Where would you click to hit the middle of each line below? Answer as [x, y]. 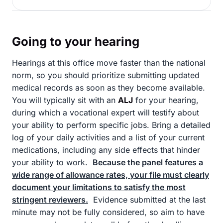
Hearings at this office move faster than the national [109, 63]
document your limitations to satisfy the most [99, 187]
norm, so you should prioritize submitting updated [106, 75]
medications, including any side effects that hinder [106, 150]
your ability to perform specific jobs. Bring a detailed [111, 125]
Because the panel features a [148, 162]
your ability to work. [51, 162]
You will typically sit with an [65, 100]
